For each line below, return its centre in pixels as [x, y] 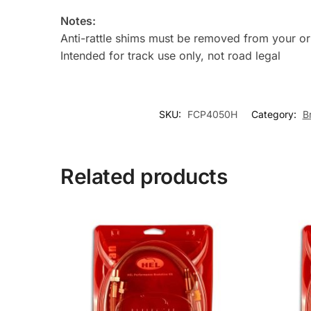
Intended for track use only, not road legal [171, 55]
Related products [144, 176]
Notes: [78, 20]
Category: [275, 114]
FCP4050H [212, 114]
